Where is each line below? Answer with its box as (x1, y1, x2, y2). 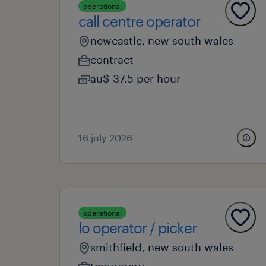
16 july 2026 (78, 132, 132, 143)
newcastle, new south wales (90, 34, 233, 47)
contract (90, 53, 134, 66)
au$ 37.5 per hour (90, 72, 180, 85)
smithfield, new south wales (90, 240, 233, 254)
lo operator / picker (78, 219, 197, 236)
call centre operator (78, 12, 200, 30)
